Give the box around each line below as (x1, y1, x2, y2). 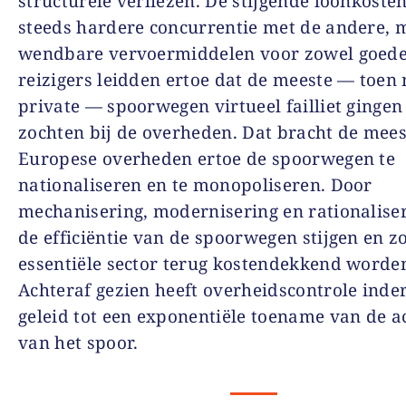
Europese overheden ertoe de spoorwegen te (18, 146, 396, 170)
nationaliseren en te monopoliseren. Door (18, 172, 372, 197)
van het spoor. (18, 330, 139, 354)
